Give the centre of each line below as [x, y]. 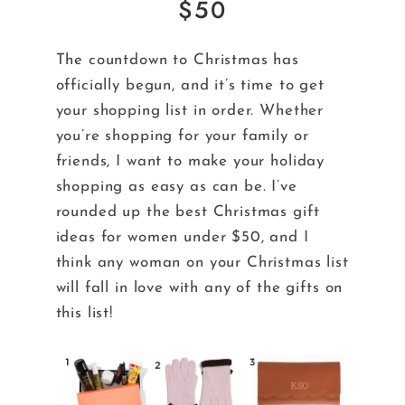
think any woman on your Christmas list [202, 263]
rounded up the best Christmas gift [188, 212]
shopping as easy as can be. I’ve [176, 187]
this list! [87, 314]
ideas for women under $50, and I [182, 238]
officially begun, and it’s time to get [190, 86]
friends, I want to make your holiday [190, 162]
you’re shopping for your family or [182, 137]
